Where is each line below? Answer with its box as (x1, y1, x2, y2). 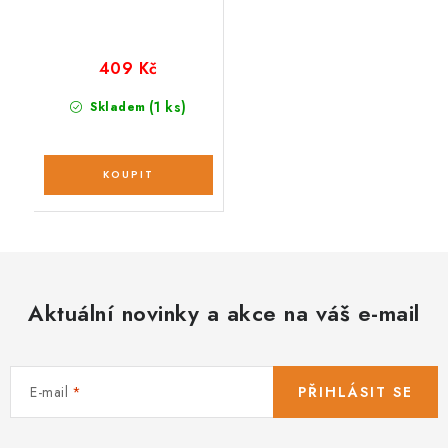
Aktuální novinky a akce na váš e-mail (28, 296, 420, 329)
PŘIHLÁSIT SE (298, 381, 413, 402)
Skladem (85, 97, 146, 116)
